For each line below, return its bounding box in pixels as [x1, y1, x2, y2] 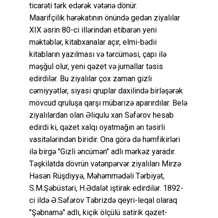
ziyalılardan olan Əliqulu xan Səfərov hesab [29, 110, 174, 120]
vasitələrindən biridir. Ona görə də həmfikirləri [29, 134, 180, 144]
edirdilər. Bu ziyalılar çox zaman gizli [29, 73, 152, 83]
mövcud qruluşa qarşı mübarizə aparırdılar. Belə [29, 98, 187, 108]
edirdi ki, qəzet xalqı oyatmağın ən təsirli [29, 122, 165, 132]
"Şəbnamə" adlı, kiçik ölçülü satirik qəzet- [29, 207, 167, 217]
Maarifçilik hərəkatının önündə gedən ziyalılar [29, 13, 180, 22]
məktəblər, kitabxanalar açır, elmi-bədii [29, 37, 157, 47]
